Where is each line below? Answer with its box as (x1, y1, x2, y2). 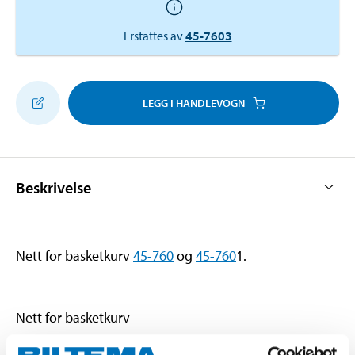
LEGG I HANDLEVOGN (142, 95, 245, 110)
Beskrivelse (16, 177, 91, 197)
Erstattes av (123, 27, 183, 44)
